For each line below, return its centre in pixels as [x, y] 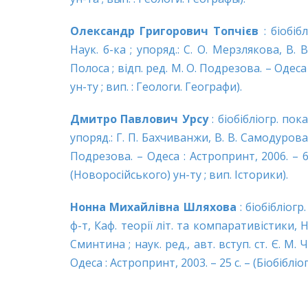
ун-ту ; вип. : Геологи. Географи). [156, 87]
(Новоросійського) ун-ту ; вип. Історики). [179, 175]
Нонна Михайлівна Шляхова [155, 207]
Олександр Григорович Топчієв [167, 31]
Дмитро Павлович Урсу [141, 119]
